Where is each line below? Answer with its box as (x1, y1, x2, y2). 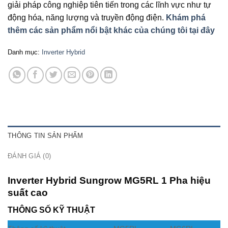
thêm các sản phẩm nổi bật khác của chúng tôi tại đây (8, 25, 215, 35)
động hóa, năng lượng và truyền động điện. (8, 13, 164, 22)
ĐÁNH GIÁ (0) (8, 152, 51, 160)
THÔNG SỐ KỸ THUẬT (8, 206, 95, 215)
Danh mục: (8, 48, 42, 56)
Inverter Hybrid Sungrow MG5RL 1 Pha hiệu (8, 175, 211, 186)
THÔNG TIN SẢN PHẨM (8, 131, 83, 139)
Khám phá (166, 13, 206, 22)
